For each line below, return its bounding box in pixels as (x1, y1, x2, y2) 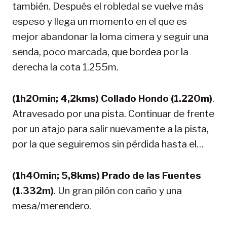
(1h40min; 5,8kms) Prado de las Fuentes (12, 169, 201, 181)
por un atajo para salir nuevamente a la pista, (12, 123, 209, 135)
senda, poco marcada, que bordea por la (12, 46, 188, 58)
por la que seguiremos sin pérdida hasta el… (12, 138, 204, 150)
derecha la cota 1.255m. (12, 61, 119, 73)
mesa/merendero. (12, 200, 91, 212)
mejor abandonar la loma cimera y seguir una (12, 30, 209, 43)
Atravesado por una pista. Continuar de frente (12, 107, 214, 120)
